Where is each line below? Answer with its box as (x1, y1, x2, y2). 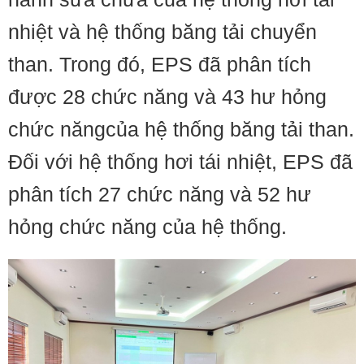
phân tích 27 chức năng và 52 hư (8, 183, 311, 206)
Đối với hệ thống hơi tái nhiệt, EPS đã (8, 150, 353, 173)
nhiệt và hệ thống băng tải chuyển (8, 20, 317, 43)
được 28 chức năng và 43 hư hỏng (8, 85, 327, 108)
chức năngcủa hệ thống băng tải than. (8, 118, 354, 141)
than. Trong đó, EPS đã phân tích (8, 53, 311, 76)
